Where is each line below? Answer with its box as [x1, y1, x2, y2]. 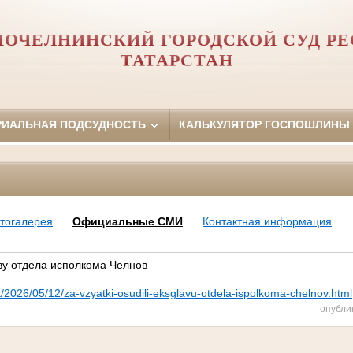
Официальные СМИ [72, 215, 183, 229]
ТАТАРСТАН [120, 50, 233, 70]
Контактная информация [202, 215, 332, 229]
